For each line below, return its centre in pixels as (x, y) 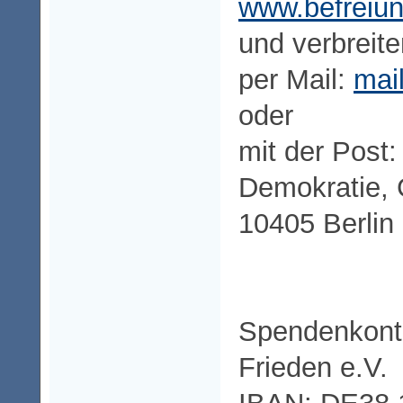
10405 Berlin (316, 223)
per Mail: (296, 79)
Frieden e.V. (313, 367)
